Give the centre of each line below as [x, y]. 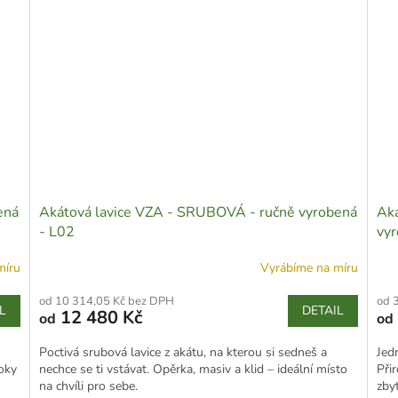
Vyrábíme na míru [309, 268]
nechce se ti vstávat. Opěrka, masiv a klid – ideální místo [194, 369]
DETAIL [322, 310]
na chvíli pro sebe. [89, 386]
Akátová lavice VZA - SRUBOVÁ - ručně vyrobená [199, 212]
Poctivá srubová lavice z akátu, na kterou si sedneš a [183, 352]
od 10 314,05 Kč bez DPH [107, 301]
